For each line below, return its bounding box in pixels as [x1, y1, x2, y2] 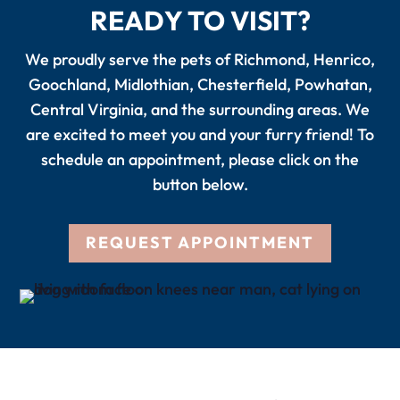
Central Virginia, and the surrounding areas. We [30, 99, 370, 121]
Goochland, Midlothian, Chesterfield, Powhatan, [28, 74, 372, 96]
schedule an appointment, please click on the [41, 149, 359, 171]
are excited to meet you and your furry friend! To [26, 124, 374, 146]
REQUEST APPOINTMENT [86, 232, 314, 254]
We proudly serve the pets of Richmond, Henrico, [25, 49, 375, 71]
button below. [152, 174, 248, 196]
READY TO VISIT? [89, 4, 311, 38]
